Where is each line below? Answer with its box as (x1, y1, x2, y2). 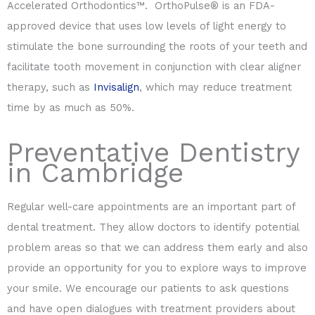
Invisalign (94, 80, 139, 94)
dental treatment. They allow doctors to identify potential (7, 221, 299, 234)
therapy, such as (7, 80, 94, 94)
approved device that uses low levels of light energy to (7, 19, 286, 32)
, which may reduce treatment (139, 80, 292, 94)
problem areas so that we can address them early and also (7, 241, 308, 255)
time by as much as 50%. (7, 101, 134, 114)
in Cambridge (7, 157, 184, 189)
